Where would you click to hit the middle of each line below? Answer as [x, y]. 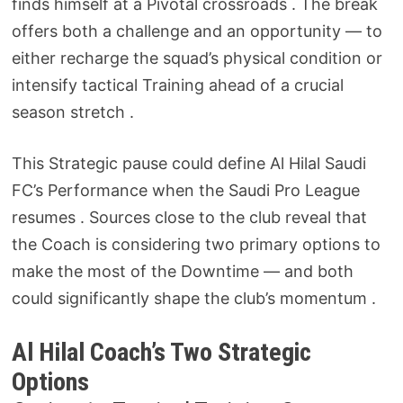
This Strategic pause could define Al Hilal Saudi [188, 163]
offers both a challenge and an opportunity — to [197, 31]
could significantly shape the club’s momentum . [193, 298]
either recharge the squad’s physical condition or [197, 58]
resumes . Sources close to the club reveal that [189, 217]
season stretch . [72, 112]
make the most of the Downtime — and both [182, 271]
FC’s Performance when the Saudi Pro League [185, 190]
